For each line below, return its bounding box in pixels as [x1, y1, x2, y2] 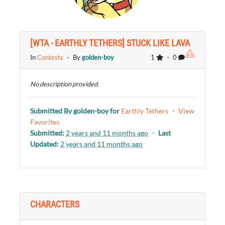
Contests [37, 53, 63, 61]
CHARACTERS [30, 199, 79, 209]
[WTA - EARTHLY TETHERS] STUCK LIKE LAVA [30, 38, 190, 48]
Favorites [30, 118, 59, 126]
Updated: [30, 140, 59, 148]
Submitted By [30, 106, 72, 115]
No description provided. [30, 80, 99, 88]
